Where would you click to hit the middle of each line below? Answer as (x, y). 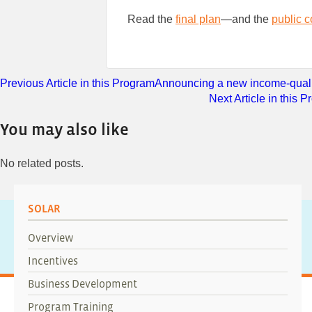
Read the (151, 19)
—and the (246, 19)
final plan (198, 19)
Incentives (53, 261)
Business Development (83, 284)
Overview (51, 238)
